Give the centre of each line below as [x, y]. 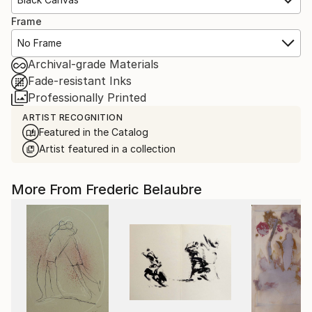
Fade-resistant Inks [80, 80]
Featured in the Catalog [94, 132]
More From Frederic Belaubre [107, 189]
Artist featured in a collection [107, 148]
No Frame [39, 42]
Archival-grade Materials [93, 64]
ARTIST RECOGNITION [72, 117]
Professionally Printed [87, 97]
